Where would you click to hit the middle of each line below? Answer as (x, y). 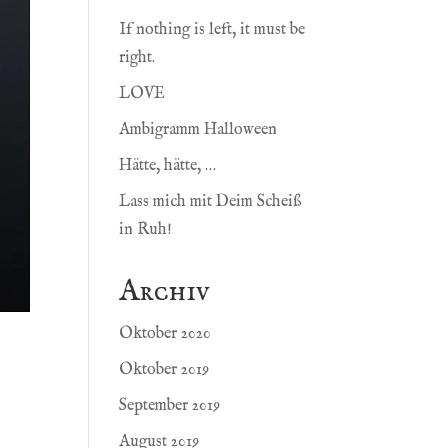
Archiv (164, 292)
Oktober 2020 (165, 334)
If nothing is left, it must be (212, 30)
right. (137, 58)
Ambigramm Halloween (198, 130)
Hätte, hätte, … (168, 166)
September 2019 (170, 406)
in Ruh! (146, 230)
